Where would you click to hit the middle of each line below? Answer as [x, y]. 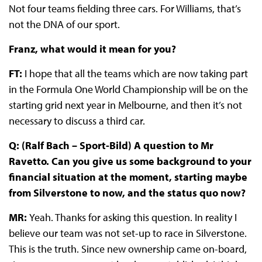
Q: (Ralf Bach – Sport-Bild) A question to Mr [111, 146]
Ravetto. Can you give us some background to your [130, 161]
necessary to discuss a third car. [77, 121]
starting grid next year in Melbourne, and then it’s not [125, 105]
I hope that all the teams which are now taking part [136, 74]
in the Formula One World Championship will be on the [128, 89]
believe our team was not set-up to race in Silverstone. [127, 233]
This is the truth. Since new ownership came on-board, [127, 249]
